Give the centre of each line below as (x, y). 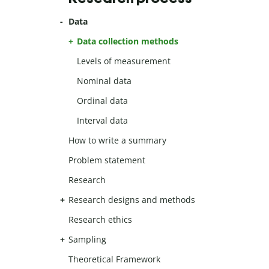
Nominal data (104, 81)
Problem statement (107, 160)
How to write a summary (117, 141)
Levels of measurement (124, 61)
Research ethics (100, 220)
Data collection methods (128, 41)
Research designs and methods (132, 200)
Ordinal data (103, 101)
